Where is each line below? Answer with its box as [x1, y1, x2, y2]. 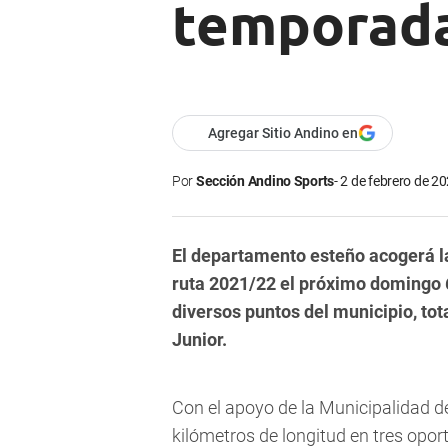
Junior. [172, 329, 227, 351]
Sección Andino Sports [195, 173, 335, 190]
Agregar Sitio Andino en [208, 125, 358, 142]
